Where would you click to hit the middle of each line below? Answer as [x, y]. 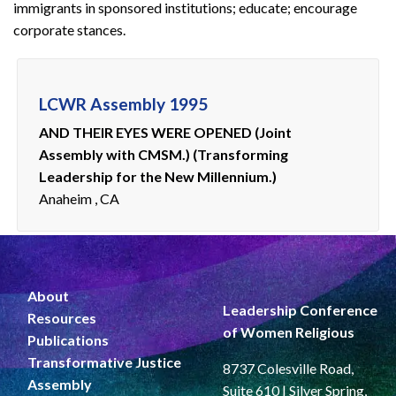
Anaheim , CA [79, 199]
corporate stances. [69, 30]
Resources [62, 318]
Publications [68, 340]
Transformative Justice [104, 362]
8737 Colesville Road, [288, 369]
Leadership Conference [300, 310]
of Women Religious [288, 332]
